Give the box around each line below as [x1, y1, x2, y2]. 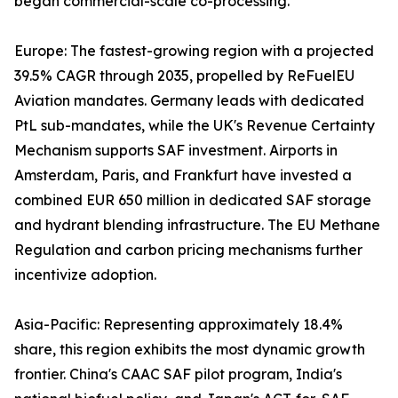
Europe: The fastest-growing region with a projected [14, 42, 374, 60]
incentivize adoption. [14, 266, 156, 284]
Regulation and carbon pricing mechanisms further [14, 241, 362, 259]
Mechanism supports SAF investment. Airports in [14, 141, 338, 160]
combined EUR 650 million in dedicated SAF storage [14, 191, 371, 210]
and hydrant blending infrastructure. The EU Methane [14, 216, 380, 235]
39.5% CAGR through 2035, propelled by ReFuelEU [14, 67, 354, 85]
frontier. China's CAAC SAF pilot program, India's [14, 365, 342, 384]
